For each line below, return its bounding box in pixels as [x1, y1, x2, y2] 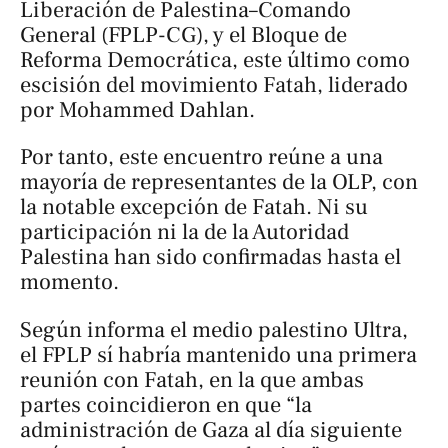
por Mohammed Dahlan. [20, 95, 255, 124]
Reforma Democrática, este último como [20, 45, 410, 74]
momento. [20, 268, 119, 297]
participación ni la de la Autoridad [20, 218, 349, 247]
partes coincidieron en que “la [20, 390, 312, 419]
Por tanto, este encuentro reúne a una [20, 143, 383, 172]
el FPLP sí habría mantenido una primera [20, 340, 417, 369]
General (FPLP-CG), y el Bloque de [20, 20, 347, 49]
